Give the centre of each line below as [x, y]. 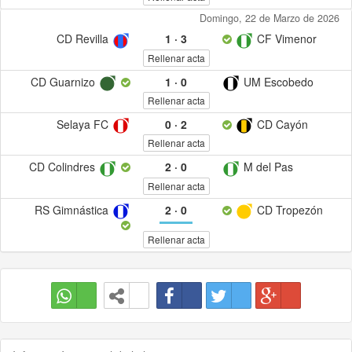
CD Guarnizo [64, 81]
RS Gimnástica [73, 209]
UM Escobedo [277, 81]
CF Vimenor [286, 39]
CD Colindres [63, 167]
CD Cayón [281, 124]
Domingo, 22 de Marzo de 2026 [269, 18]
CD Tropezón [289, 209]
